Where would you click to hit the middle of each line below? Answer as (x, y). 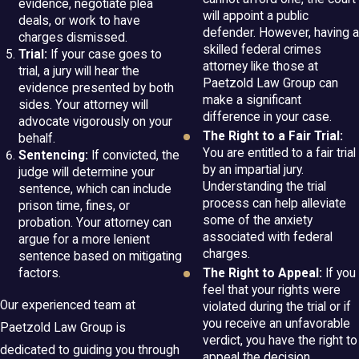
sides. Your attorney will (84, 105)
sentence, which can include (95, 189)
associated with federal (267, 238)
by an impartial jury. (253, 170)
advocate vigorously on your (96, 121)
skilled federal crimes (262, 50)
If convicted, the (134, 155)
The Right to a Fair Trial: (272, 137)
